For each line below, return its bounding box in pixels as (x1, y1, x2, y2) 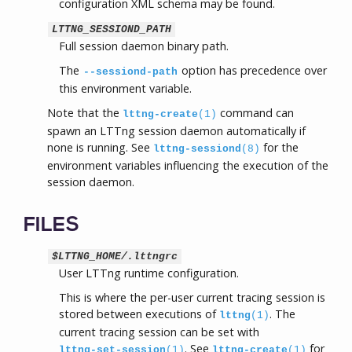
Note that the (47, 105, 123, 120)
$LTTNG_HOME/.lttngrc (52, 251, 178, 262)
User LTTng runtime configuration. (59, 266, 239, 280)
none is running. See (47, 140, 153, 155)
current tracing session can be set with (59, 324, 259, 339)
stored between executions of (59, 306, 219, 321)
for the (260, 140, 299, 155)
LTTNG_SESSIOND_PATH (52, 24, 171, 35)
